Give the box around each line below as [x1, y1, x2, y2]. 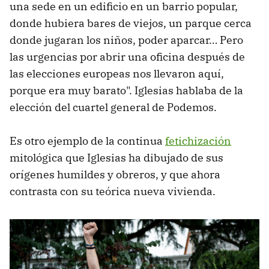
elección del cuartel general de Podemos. [10, 100, 217, 114]
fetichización [165, 133, 231, 148]
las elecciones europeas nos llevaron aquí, [10, 66, 224, 80]
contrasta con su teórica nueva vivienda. [10, 184, 216, 198]
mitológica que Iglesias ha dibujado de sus [10, 150, 223, 165]
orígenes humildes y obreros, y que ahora [10, 167, 220, 181]
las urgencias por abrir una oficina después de [10, 49, 245, 64]
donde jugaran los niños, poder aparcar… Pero [10, 32, 243, 47]
